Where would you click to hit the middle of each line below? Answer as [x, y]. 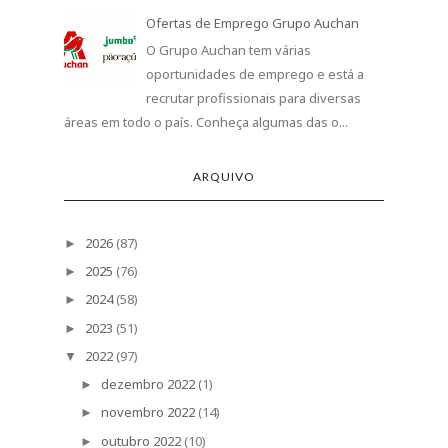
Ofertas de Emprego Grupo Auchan [253, 23]
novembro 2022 [147, 412]
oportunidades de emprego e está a [255, 73]
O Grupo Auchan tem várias [229, 49]
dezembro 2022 [147, 384]
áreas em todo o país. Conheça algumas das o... [206, 121]
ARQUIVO [224, 176]
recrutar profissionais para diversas [254, 97]
